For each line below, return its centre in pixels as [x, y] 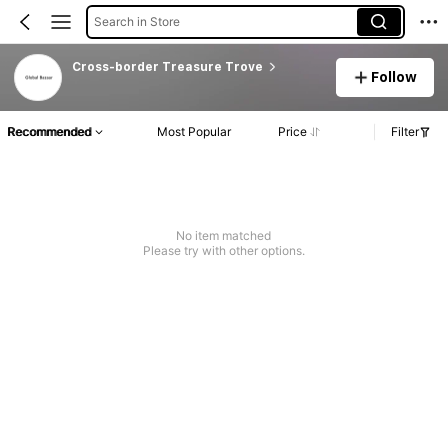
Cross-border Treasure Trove [167, 66]
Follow [394, 76]
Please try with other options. [223, 251]
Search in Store [136, 21]
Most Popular [194, 132]
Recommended [49, 132]
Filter [405, 132]
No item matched [224, 236]
